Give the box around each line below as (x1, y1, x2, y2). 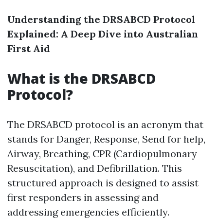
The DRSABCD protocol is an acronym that (7, 118, 203, 130)
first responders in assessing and (7, 191, 159, 203)
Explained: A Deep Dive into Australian (7, 28, 198, 40)
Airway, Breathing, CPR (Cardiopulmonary (7, 147, 197, 160)
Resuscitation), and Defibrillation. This (7, 162, 182, 174)
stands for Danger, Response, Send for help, (7, 133, 205, 145)
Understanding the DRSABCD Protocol (7, 13, 195, 25)
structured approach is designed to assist (7, 177, 199, 189)
